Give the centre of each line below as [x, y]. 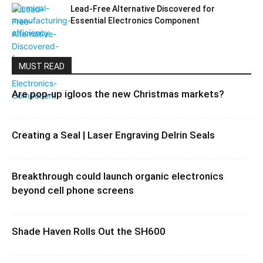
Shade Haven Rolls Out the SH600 [89, 231]
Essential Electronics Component [135, 21]
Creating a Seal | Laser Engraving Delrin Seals [113, 135]
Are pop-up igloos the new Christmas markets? [118, 94]
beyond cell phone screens [73, 190]
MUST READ [42, 66]
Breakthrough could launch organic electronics [118, 176]
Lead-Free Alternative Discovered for [143, 9]
